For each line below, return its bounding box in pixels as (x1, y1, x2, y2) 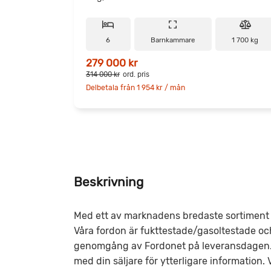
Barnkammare (151, 36, 195, 45)
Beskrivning (74, 174, 143, 189)
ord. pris (123, 70, 149, 79)
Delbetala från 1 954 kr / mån (86, 83, 185, 92)
